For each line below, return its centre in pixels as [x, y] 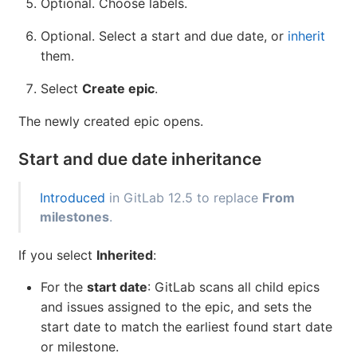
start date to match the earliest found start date [186, 326]
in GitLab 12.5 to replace [184, 197]
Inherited [125, 255]
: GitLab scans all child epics [233, 286]
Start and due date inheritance [140, 159]
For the [64, 286]
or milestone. [80, 346]
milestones [75, 216]
